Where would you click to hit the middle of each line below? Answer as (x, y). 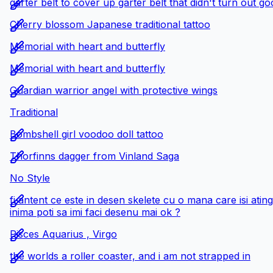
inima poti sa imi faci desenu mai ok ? (95, 212)
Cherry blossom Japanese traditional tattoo (110, 24)
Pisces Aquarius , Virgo (63, 234)
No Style (30, 178)
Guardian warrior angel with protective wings (114, 90)
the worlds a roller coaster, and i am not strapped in (130, 256)
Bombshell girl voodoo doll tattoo (87, 134)
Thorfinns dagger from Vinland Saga (94, 156)
